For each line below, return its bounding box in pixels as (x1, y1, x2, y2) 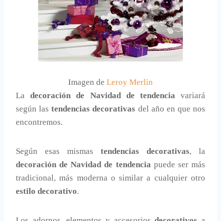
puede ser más (150, 159, 206, 169)
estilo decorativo (16, 186, 77, 196)
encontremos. (16, 117, 63, 127)
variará (175, 90, 206, 100)
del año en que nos (135, 104, 205, 113)
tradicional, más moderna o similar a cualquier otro (16, 173, 205, 183)
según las (16, 104, 52, 113)
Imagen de (68, 77, 107, 87)
